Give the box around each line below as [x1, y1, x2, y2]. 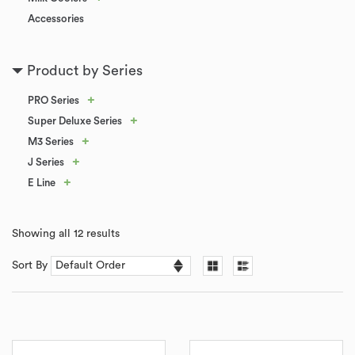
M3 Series [28, 136, 74, 147]
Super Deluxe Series [28, 116, 122, 126]
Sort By [12, 260, 51, 271]
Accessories [28, 13, 84, 24]
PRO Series [28, 95, 79, 105]
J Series [28, 157, 64, 167]
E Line [28, 177, 55, 188]
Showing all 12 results [12, 228, 120, 239]
